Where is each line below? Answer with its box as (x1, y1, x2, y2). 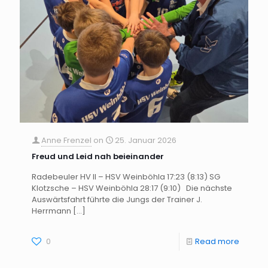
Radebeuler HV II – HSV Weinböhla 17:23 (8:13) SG (32, 170, 220, 182)
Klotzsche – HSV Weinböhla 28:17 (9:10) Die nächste (32, 182, 232, 194)
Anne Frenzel (41, 134, 92, 146)
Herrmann (32, 205, 71, 217)
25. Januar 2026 (115, 134, 176, 146)
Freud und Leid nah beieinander (32, 150, 164, 162)
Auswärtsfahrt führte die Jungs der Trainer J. (32, 193, 202, 205)
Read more (195, 235, 239, 247)
